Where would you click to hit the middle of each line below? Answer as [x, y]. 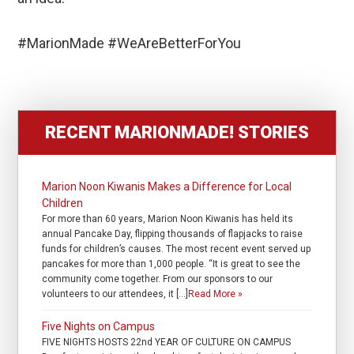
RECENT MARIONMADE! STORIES [177, 133]
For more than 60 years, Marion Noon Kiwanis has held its [168, 219]
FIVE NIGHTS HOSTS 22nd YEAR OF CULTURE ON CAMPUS [167, 343]
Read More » [216, 294]
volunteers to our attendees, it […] [115, 294]
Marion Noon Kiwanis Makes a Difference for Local [167, 187]
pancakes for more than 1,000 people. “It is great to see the [171, 264]
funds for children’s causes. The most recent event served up [177, 249]
